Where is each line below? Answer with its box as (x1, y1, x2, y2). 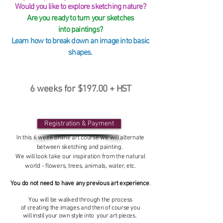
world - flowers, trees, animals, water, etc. (25, 162, 136, 170)
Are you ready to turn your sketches (26, 13, 134, 23)
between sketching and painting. (36, 143, 124, 151)
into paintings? (58, 24, 103, 35)
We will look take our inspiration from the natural (15, 152, 145, 161)
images (60, 204, 80, 212)
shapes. (68, 47, 93, 58)
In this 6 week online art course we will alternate (16, 133, 144, 142)
